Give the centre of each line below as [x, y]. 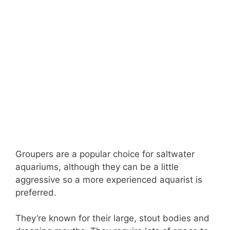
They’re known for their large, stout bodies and [112, 218]
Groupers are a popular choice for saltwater [105, 154]
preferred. [36, 192]
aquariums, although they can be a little [97, 167]
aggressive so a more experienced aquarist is [109, 179]
